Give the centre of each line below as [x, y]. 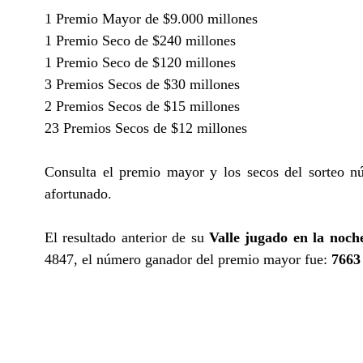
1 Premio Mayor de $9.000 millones [151, 18]
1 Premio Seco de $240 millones [140, 40]
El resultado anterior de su [127, 237]
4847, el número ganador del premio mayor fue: [188, 259]
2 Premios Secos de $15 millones [142, 106]
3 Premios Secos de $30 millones [142, 84]
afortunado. [78, 193]
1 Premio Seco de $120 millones [140, 62]
